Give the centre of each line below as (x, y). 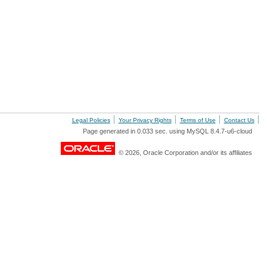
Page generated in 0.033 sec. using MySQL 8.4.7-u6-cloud (167, 131)
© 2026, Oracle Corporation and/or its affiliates (183, 153)
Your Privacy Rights (145, 120)
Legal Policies (91, 120)
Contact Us (239, 120)
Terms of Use (198, 120)
